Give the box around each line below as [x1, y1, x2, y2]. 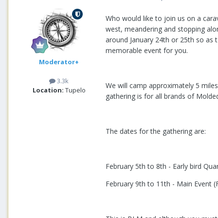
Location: [32, 86, 64, 95]
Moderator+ [39, 57, 79, 67]
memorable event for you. [106, 46, 188, 55]
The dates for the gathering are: [106, 127, 206, 136]
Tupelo [63, 86, 86, 95]
